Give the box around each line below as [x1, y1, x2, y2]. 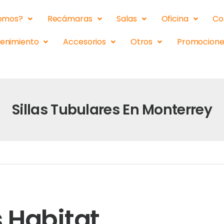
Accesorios [63, 36, 106, 47]
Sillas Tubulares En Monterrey [12, 100, 212, 119]
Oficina [161, 13, 188, 24]
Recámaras [47, 13, 92, 24]
